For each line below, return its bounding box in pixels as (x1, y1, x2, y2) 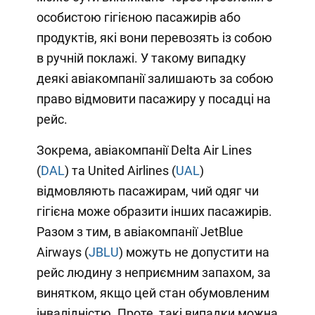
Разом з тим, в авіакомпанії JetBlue (36, 224, 243, 240)
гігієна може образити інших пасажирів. (36, 204, 272, 219)
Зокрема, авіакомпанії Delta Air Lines (36, 143, 252, 158)
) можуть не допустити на (118, 245, 269, 260)
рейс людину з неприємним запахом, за (36, 265, 271, 281)
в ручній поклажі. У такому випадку (36, 51, 246, 66)
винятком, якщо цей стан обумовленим (36, 285, 269, 301)
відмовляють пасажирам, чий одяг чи (36, 184, 259, 199)
